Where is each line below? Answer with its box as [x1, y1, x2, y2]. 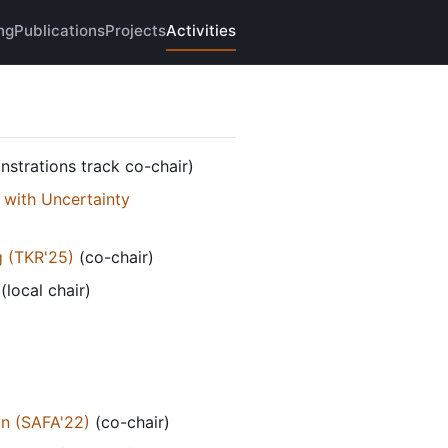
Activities [166, 21, 236, 41]
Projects [105, 21, 166, 41]
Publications [14, 21, 105, 41]
